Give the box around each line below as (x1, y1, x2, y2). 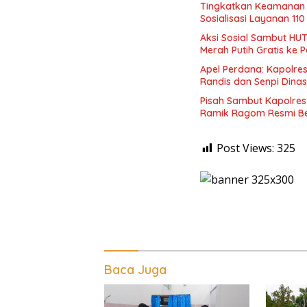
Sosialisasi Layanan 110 (200, 12, 305, 25)
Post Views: (217, 140, 274, 156)
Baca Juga (104, 262, 167, 278)
